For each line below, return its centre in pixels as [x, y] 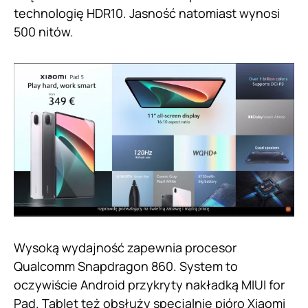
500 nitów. [44, 32]
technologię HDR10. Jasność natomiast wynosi [147, 13]
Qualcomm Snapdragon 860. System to [126, 266]
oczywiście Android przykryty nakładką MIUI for [149, 284]
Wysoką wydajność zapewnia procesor [125, 247]
